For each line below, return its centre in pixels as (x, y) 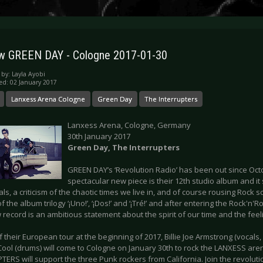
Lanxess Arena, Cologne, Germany (129, 125)
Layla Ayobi (28, 74)
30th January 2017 (99, 136)
